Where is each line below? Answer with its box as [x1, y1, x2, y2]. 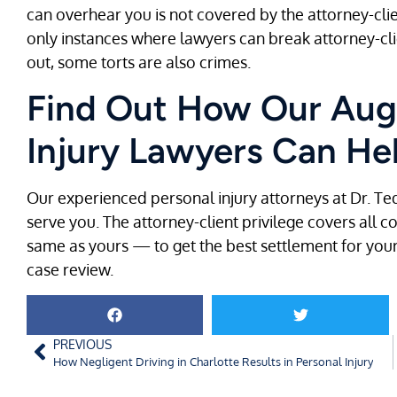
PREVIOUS [53, 335, 112, 352]
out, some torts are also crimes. [27, 51, 251, 72]
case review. [27, 260, 113, 280]
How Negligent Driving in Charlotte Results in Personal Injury [53, 354, 373, 369]
